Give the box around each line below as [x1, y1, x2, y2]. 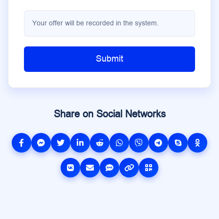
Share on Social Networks [53, 108, 166, 121]
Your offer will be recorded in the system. [32, 19, 159, 28]
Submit [96, 53, 123, 65]
